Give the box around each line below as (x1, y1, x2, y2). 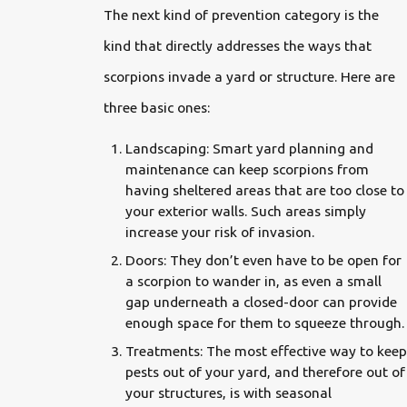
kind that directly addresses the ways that (104, 37, 372, 55)
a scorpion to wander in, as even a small (124, 273, 382, 290)
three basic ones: (104, 99, 211, 116)
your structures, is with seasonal (124, 384, 332, 402)
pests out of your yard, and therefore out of (124, 363, 405, 381)
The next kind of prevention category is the (104, 6, 380, 24)
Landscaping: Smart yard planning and (124, 140, 373, 157)
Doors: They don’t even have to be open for (124, 252, 402, 269)
